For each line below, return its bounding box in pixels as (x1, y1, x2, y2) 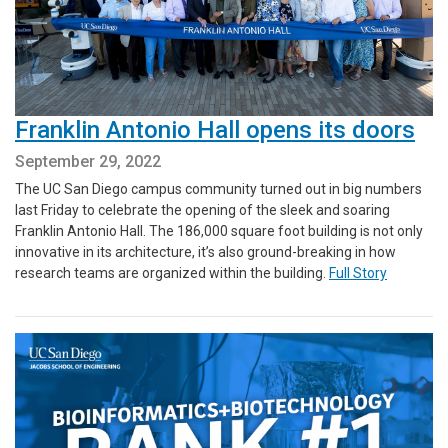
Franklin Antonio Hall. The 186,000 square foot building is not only (15, 223, 423, 240)
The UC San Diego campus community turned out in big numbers (15, 181, 422, 198)
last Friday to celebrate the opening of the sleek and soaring (15, 202, 390, 219)
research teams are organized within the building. (15, 265, 329, 282)
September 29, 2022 (15, 152, 161, 172)
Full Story (329, 265, 387, 282)
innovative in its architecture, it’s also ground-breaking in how (15, 244, 396, 261)
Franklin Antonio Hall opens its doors (15, 116, 415, 145)
